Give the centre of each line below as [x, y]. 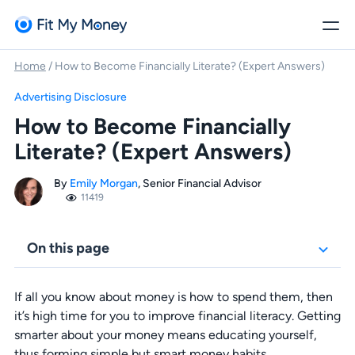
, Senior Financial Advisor [199, 183]
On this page [68, 248]
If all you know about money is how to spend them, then [173, 297]
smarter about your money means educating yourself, [165, 335]
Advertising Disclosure [70, 97]
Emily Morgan [103, 183]
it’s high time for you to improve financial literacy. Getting [177, 316]
